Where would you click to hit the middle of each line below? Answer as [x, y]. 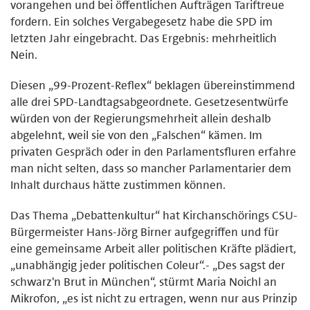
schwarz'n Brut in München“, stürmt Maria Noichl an [144, 281]
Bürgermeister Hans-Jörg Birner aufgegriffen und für [145, 231]
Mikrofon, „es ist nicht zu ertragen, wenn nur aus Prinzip [154, 298]
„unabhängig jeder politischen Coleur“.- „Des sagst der [148, 265]
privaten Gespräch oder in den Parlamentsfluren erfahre [153, 151]
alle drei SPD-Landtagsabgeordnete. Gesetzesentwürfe [149, 101]
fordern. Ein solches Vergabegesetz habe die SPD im [142, 21]
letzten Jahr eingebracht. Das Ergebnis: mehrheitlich [144, 38]
